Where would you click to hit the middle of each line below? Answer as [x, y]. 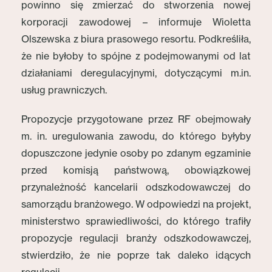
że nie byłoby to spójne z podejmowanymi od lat [136, 56]
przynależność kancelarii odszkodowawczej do [136, 187]
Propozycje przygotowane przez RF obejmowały [136, 119]
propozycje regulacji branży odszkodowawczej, [136, 238]
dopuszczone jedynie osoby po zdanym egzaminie [136, 153]
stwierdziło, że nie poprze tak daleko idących [136, 255]
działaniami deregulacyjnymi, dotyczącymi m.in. [136, 73]
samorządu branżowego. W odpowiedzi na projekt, [136, 204]
